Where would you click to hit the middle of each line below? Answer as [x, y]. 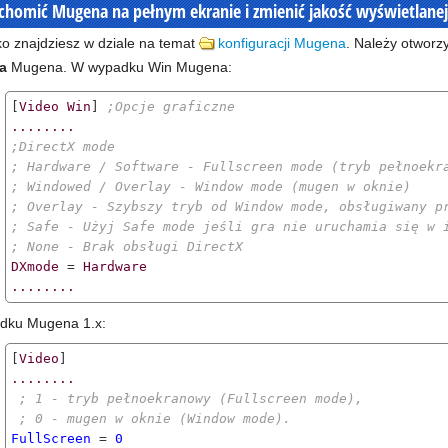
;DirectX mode [63, 146]
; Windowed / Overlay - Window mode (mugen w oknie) [211, 186]
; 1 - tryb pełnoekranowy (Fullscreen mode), [191, 398]
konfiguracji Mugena [282, 43]
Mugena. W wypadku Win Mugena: [119, 67]
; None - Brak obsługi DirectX [127, 246]
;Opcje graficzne [171, 106]
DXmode [35, 266]
